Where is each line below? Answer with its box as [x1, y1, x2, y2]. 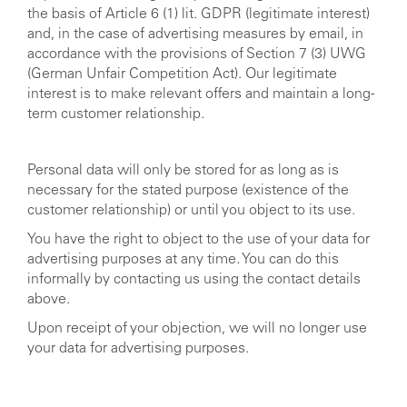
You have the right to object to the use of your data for [27, 232, 370, 247]
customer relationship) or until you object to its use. [27, 203, 355, 218]
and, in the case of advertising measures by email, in [27, 26, 363, 42]
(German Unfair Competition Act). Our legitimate [27, 66, 337, 82]
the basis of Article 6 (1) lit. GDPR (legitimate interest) [27, 6, 370, 22]
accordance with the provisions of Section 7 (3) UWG [27, 46, 366, 62]
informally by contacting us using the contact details [27, 272, 361, 287]
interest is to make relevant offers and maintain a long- [27, 86, 374, 102]
